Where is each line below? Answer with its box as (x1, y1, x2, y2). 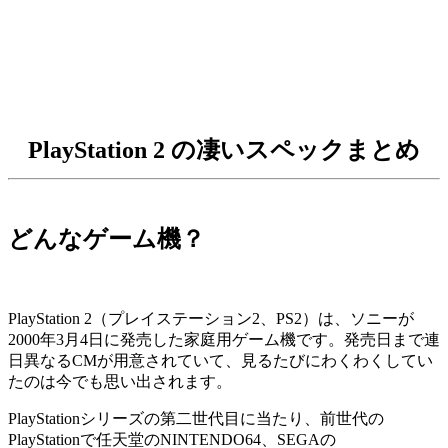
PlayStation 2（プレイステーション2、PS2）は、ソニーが (8, 310, 414, 328)
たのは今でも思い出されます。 (8, 373, 232, 391)
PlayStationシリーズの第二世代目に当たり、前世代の (8, 410, 384, 428)
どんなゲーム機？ (8, 226, 205, 253)
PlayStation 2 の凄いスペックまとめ (28, 136, 420, 163)
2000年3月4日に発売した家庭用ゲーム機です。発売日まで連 (8, 331, 440, 349)
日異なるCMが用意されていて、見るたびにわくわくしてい (8, 352, 433, 370)
